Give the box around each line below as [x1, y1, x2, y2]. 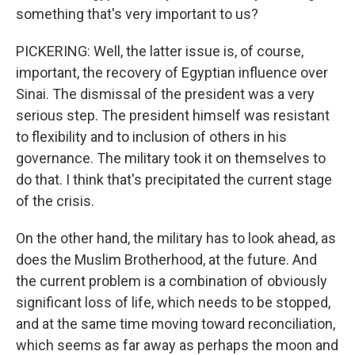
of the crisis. [16, 193, 94, 209]
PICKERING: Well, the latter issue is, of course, [16, 43, 303, 59]
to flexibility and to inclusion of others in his [16, 128, 287, 145]
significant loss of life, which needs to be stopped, [16, 294, 330, 311]
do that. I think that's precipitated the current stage [16, 171, 332, 188]
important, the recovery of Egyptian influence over [16, 64, 328, 81]
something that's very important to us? [16, 6, 258, 22]
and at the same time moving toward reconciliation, [16, 315, 335, 332]
